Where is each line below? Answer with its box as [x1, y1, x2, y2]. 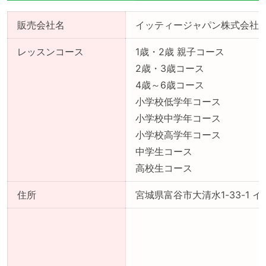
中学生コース [135, 145, 192, 158]
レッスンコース [17, 46, 84, 58]
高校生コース [135, 162, 192, 175]
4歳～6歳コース [135, 79, 204, 91]
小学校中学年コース [135, 112, 221, 125]
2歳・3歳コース [135, 62, 204, 75]
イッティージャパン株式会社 [135, 19, 259, 31]
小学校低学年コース [135, 96, 221, 108]
